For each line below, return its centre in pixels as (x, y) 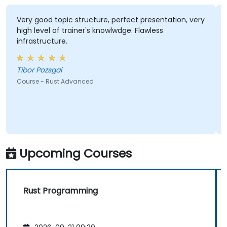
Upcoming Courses (75, 153)
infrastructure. (42, 41)
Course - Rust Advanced (55, 82)
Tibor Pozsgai (39, 70)
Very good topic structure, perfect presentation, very (110, 20)
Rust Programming (61, 191)
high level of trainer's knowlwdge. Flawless (90, 31)
